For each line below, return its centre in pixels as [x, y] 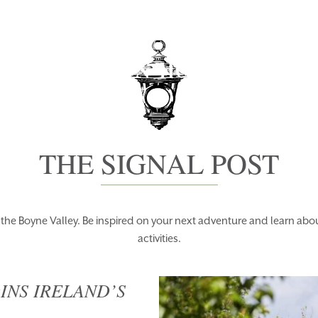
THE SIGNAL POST [159, 163]
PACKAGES [264, 38]
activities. [159, 239]
